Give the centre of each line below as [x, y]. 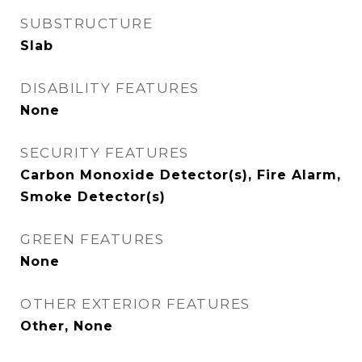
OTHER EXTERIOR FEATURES [135, 304]
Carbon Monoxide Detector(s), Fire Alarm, [181, 175]
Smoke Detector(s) [93, 197]
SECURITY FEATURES [105, 153]
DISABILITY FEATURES [110, 88]
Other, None [67, 326]
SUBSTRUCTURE [86, 23]
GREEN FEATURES [92, 239]
